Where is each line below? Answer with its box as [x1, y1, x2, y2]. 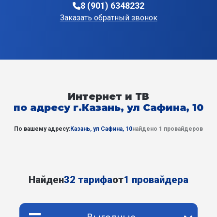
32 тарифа [64, 174, 112, 186]
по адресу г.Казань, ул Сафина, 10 [14, 102, 203, 113]
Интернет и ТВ [68, 91, 149, 102]
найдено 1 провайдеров [132, 125, 203, 132]
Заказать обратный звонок [60, 13, 157, 23]
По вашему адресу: [14, 125, 70, 132]
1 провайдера [124, 174, 188, 186]
